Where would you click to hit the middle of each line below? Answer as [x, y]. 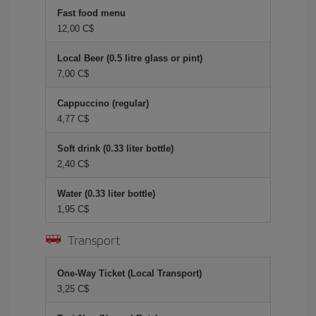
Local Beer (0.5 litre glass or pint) [130, 58]
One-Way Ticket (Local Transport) [129, 273]
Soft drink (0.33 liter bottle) [115, 148]
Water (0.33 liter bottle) [106, 193]
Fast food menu [91, 13]
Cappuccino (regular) [103, 103]
